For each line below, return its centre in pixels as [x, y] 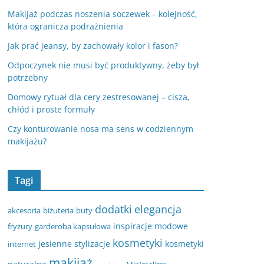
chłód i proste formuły [51, 109]
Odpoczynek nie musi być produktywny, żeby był [103, 65]
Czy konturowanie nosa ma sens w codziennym [100, 129]
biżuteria [58, 210]
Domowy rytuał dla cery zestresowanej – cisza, [99, 97]
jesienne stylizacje [74, 244]
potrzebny [28, 77]
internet [22, 244]
